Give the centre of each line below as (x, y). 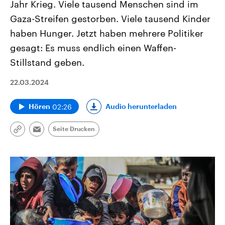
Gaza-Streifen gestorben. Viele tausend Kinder (110, 19)
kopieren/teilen (41, 141)
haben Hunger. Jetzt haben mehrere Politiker (107, 33)
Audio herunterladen (141, 106)
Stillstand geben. (47, 63)
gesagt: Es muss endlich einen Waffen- (93, 48)
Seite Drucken (74, 129)
